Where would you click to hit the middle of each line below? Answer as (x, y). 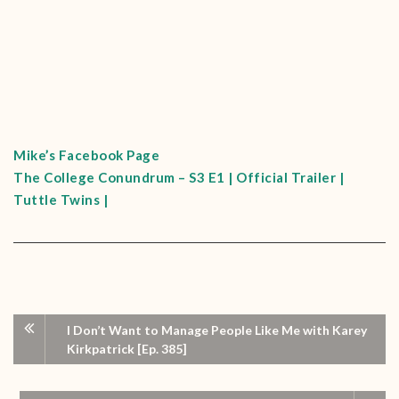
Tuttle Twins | (61, 199)
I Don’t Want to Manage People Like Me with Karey (217, 330)
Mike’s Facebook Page (86, 155)
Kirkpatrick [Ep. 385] (127, 349)
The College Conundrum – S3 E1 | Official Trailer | (179, 177)
